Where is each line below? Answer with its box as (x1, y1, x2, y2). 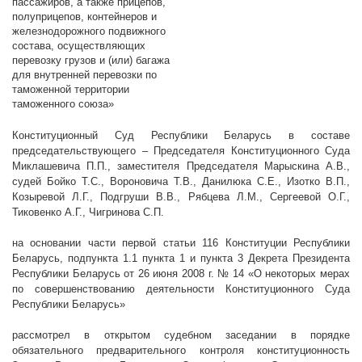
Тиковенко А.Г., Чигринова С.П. (12, 206, 164, 219)
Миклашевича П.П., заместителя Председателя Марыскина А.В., (12, 160, 350, 173)
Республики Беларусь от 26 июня (12, 267, 182, 280)
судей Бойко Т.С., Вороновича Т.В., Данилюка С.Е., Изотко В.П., (12, 175, 350, 188)
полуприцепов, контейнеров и (12, 11, 157, 23)
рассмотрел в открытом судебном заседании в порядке (12, 329, 350, 342)
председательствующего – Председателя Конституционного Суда (12, 145, 350, 158)
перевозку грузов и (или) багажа (12, 54, 170, 67)
